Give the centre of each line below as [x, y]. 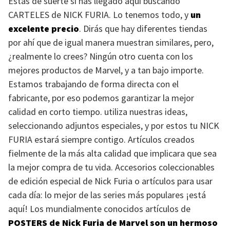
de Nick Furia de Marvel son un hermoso [132, 223]
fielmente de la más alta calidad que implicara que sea [112, 153]
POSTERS [28, 223]
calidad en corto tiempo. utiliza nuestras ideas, [98, 112]
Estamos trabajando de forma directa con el [93, 84]
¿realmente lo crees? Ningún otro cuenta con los [101, 56]
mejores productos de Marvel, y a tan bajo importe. [106, 70]
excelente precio [44, 28]
